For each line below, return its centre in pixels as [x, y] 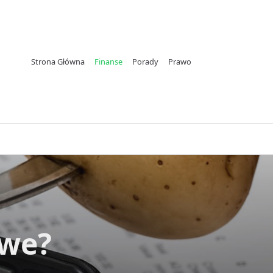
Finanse [108, 62]
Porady [145, 62]
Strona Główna [58, 62]
